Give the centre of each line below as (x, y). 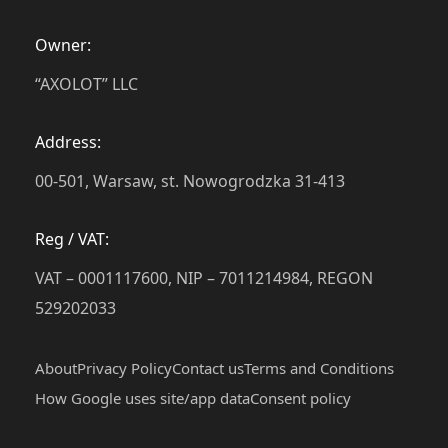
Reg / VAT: (72, 239)
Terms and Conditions (319, 368)
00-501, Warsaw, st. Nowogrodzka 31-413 (190, 181)
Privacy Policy (124, 368)
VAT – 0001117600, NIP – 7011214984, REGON (204, 278)
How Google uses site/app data (142, 398)
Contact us (208, 368)
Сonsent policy (300, 398)
